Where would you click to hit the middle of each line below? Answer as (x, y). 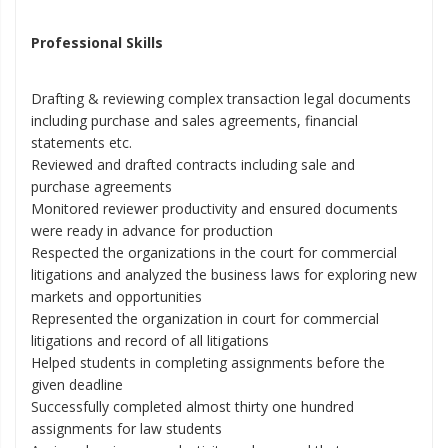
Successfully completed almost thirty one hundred (192, 406)
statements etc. (81, 142)
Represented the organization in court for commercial (205, 318)
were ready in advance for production (152, 230)
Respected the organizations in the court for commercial (214, 252)
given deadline (77, 384)
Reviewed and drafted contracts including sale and (193, 164)
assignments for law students (126, 428)
